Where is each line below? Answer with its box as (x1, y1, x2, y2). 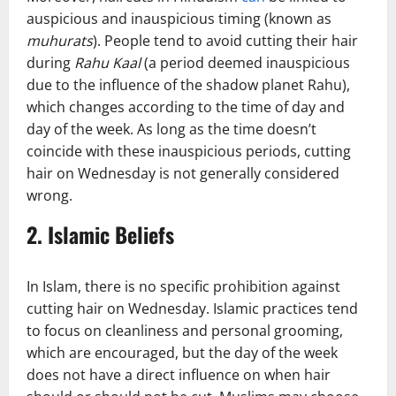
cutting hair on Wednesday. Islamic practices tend (27, 298, 358, 318)
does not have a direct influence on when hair (27, 364, 331, 385)
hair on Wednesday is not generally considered (27, 163, 339, 183)
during (27, 52, 74, 72)
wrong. (27, 185, 72, 205)
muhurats (27, 30, 93, 50)
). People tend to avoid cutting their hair (93, 30, 358, 50)
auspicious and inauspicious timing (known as (27, 8, 331, 28)
